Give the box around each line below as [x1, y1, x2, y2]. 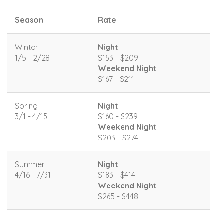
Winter [15, 42, 38, 52]
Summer [15, 159, 45, 169]
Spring [15, 100, 38, 110]
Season [15, 15, 43, 25]
